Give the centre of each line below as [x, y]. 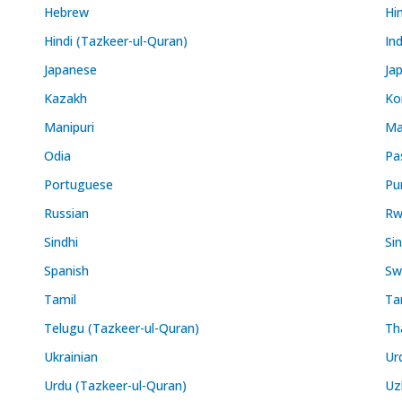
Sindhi [61, 241]
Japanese [70, 69]
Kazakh [66, 98]
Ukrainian [71, 356]
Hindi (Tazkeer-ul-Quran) [116, 40]
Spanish [66, 270]
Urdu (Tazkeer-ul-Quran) [115, 385]
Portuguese [79, 184]
